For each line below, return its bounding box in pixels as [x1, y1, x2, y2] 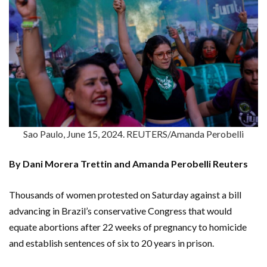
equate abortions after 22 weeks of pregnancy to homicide [9, 221, 247, 232]
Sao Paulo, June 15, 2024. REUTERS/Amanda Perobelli [23, 128, 244, 139]
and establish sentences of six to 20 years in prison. [9, 237, 214, 249]
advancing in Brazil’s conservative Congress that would [9, 204, 232, 216]
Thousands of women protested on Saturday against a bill [9, 188, 241, 200]
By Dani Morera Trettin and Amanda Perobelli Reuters [9, 157, 248, 169]
